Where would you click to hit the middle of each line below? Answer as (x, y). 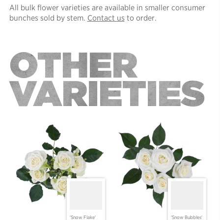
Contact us (106, 18)
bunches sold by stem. (48, 18)
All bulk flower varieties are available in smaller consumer (107, 8)
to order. (140, 18)
